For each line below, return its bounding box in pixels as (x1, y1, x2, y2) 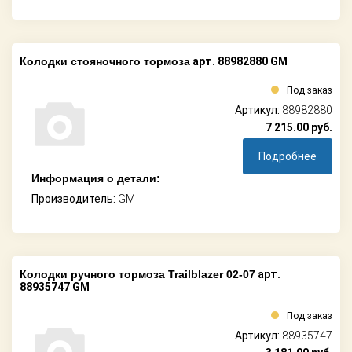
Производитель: (31, 192, 118, 206)
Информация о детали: (31, 172, 160, 185)
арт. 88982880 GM (190, 55, 288, 68)
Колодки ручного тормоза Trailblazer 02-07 (20, 268, 255, 281)
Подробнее (258, 150, 317, 163)
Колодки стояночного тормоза (20, 55, 190, 68)
